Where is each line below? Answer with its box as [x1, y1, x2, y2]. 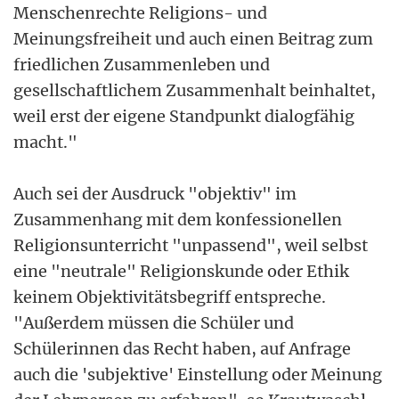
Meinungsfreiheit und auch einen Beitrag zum [13, 28, 373, 49]
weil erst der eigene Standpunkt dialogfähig [13, 105, 354, 126]
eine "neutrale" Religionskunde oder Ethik [13, 260, 349, 281]
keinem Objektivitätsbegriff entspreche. [13, 286, 326, 307]
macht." [13, 131, 77, 152]
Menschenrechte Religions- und [13, 2, 267, 23]
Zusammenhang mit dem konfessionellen [13, 208, 342, 230]
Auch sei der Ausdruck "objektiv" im [13, 183, 297, 204]
